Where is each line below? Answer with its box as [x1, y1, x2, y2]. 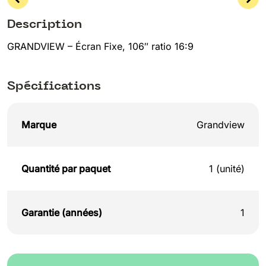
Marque [21, 118, 56, 131]
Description [7, 15, 82, 32]
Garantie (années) [21, 206, 102, 218]
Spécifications [7, 78, 101, 94]
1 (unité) [209, 162, 245, 175]
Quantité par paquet [21, 162, 110, 175]
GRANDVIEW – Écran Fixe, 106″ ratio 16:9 [7, 40, 194, 53]
